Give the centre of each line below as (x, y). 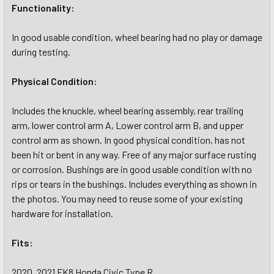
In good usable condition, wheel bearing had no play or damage (137, 37)
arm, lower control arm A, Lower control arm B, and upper (128, 125)
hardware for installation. (62, 213)
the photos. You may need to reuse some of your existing (127, 198)
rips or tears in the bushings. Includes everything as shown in (134, 184)
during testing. (41, 52)
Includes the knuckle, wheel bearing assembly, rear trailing (128, 110)
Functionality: (43, 8)
